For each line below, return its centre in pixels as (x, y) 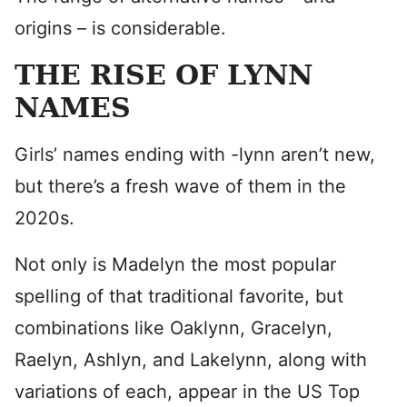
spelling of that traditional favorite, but (179, 296)
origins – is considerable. (123, 28)
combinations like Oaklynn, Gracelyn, (174, 328)
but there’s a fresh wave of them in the (180, 186)
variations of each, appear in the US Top (187, 392)
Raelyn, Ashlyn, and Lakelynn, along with (191, 360)
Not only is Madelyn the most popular (175, 264)
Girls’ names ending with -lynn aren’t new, (195, 154)
